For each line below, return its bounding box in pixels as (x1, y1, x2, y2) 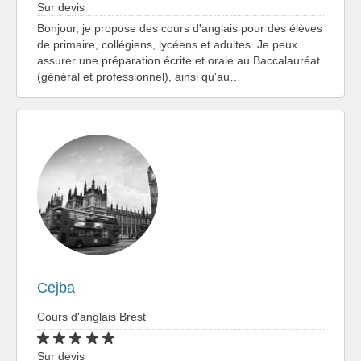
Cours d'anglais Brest (37, 309, 146, 323)
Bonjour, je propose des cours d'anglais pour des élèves (37, 21, 322, 35)
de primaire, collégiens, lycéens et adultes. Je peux (37, 37, 297, 51)
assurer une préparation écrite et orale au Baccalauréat (37, 53, 320, 67)
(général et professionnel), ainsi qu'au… (37, 69, 241, 83)
